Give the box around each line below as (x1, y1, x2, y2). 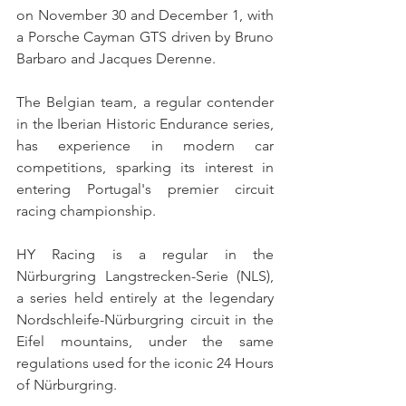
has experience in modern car (16, 136, 274, 154)
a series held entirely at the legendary (16, 288, 274, 306)
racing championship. (16, 201, 156, 219)
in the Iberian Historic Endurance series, (16, 114, 274, 132)
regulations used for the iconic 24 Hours (16, 353, 274, 372)
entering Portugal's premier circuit (16, 179, 274, 198)
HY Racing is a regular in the (16, 245, 274, 263)
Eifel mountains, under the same (16, 332, 274, 350)
